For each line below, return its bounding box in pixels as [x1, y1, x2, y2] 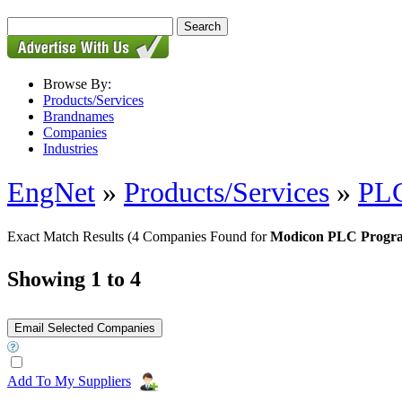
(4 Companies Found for [127, 228, 270, 244]
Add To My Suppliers [7, 372, 131, 389]
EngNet [7, 176, 95, 209]
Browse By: [43, 76, 111, 92]
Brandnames [43, 109, 114, 124]
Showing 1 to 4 [7, 267, 141, 291]
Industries [43, 141, 98, 156]
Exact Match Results [7, 228, 127, 244]
